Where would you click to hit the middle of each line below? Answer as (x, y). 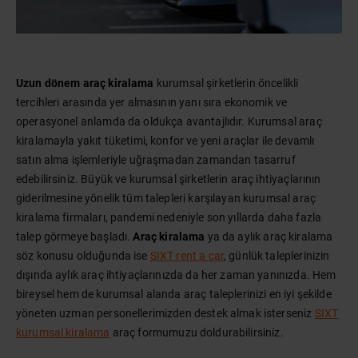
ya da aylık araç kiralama (269, 237)
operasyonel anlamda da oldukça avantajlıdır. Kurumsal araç (169, 121)
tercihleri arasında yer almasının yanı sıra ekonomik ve (152, 102)
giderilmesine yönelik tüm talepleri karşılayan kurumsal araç (166, 198)
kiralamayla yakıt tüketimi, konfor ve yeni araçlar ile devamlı (165, 141)
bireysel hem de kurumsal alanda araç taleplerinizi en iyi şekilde (174, 294)
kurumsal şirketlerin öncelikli (226, 83)
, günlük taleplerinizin (277, 256)
